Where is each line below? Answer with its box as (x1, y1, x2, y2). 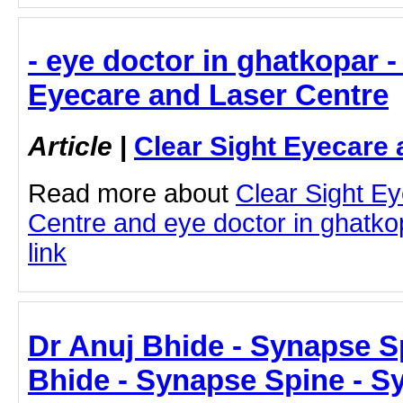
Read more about (28, 179, 236, 209)
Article (28, 130, 112, 162)
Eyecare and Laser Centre (28, 78, 389, 112)
